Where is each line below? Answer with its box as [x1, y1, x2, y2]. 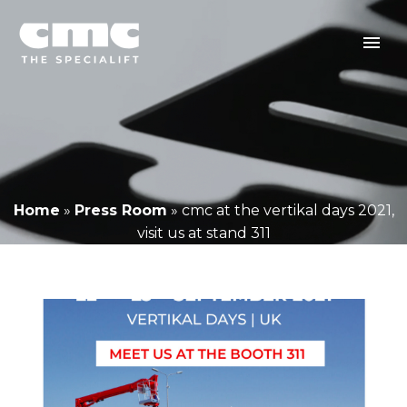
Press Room [74, 202, 167, 219]
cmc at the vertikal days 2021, [181, 202, 394, 219]
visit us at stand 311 [136, 224, 271, 242]
